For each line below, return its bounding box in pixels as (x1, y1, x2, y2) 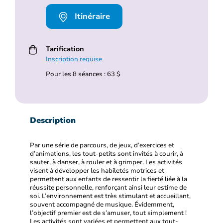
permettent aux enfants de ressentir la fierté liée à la (30, 175, 187, 184)
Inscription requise (45, 55, 104, 64)
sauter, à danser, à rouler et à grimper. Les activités (30, 158, 182, 167)
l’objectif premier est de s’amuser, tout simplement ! (30, 209, 187, 218)
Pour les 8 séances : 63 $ (45, 70, 120, 79)
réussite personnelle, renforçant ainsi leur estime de (30, 183, 187, 193)
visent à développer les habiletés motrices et (30, 166, 164, 176)
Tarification (45, 44, 84, 54)
